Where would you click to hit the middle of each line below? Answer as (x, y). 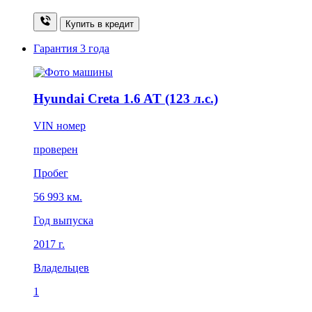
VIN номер (60, 126)
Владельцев (61, 268)
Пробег (51, 173)
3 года (95, 48)
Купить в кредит (100, 24)
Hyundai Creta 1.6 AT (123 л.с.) (126, 99)
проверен (56, 150)
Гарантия (57, 48)
